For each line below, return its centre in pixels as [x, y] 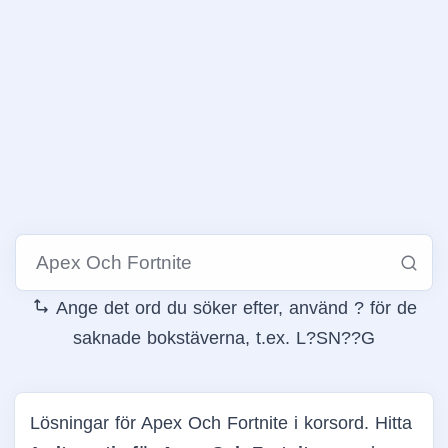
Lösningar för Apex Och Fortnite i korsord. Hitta [221, 423]
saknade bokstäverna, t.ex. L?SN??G [224, 338]
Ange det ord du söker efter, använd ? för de [233, 308]
